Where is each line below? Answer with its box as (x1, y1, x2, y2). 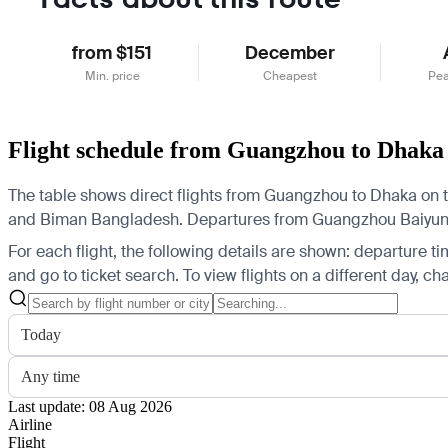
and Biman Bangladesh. (8, 208, 183, 230)
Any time (21, 367, 80, 385)
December (244, 40, 335, 65)
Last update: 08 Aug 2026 (8, 397, 172, 415)
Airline (8, 415, 52, 433)
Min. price (84, 67, 140, 84)
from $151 (72, 40, 153, 65)
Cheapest (262, 67, 317, 84)
